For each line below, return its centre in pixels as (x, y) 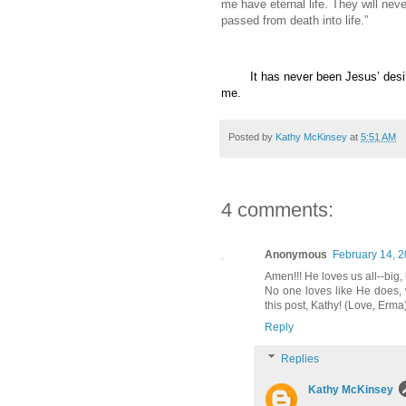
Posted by (252, 137)
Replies (300, 358)
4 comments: (277, 209)
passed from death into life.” (295, 20)
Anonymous (296, 254)
